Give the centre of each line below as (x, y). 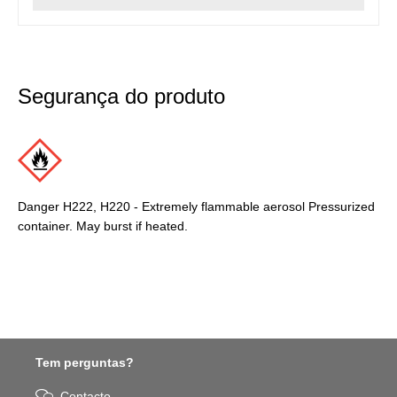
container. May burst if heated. (103, 226)
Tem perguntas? (85, 363)
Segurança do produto (121, 97)
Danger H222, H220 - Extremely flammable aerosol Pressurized (196, 207)
